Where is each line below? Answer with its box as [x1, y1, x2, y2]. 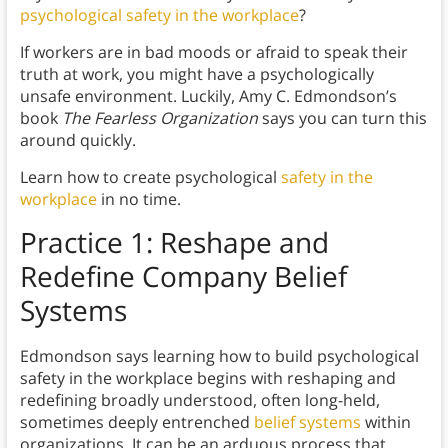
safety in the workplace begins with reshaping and [19, 367, 396, 390]
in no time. [96, 188, 181, 211]
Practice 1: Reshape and [19, 223, 329, 262]
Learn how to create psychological [19, 166, 281, 189]
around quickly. [19, 129, 136, 152]
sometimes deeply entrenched [19, 411, 254, 434]
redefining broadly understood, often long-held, [19, 389, 380, 412]
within [360, 411, 411, 434]
